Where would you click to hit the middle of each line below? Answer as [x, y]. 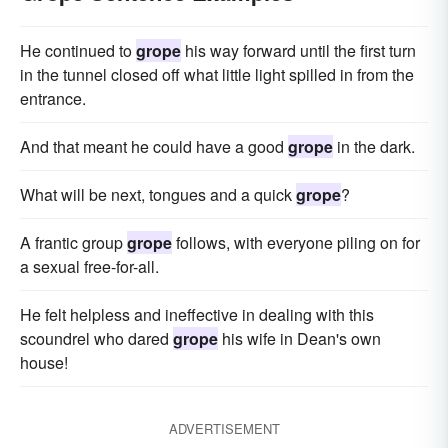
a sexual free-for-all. [89, 266]
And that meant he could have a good [154, 146]
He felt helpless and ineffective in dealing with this [197, 314]
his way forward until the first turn [298, 50]
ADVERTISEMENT [224, 428]
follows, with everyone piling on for [296, 242]
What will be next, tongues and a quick [158, 194]
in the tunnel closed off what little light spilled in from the [217, 74]
